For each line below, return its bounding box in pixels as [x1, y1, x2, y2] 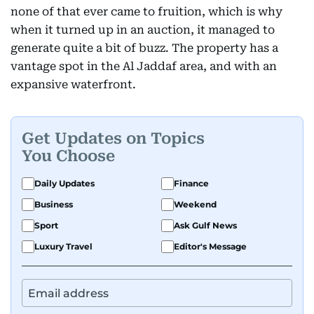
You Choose [22, 146, 115, 165]
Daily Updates [34, 178, 95, 189]
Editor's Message [174, 241, 247, 252]
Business [34, 199, 73, 210]
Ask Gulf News [174, 220, 237, 231]
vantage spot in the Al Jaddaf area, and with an [11, 60, 277, 73]
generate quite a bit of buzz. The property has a [11, 41, 278, 55]
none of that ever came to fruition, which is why [11, 5, 282, 18]
